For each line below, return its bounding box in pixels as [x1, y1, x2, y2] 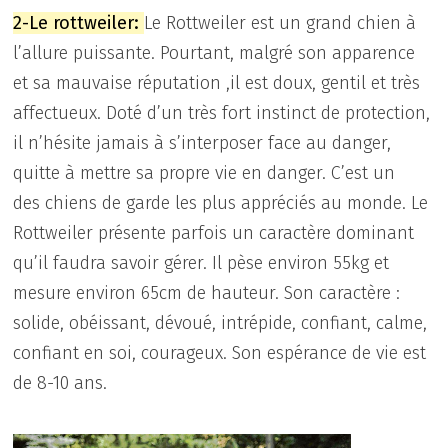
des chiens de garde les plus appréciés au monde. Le [13, 191, 429, 214]
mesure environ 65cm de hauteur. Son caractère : [13, 281, 401, 304]
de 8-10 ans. [13, 371, 108, 394]
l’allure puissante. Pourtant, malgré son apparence [13, 41, 416, 64]
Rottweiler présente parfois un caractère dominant [13, 221, 415, 244]
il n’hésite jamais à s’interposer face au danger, [13, 131, 392, 154]
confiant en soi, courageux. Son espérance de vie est [13, 341, 427, 364]
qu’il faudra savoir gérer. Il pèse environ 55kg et [13, 251, 390, 274]
